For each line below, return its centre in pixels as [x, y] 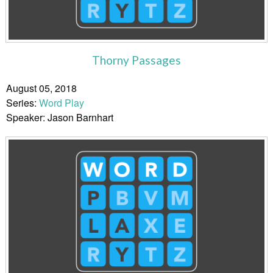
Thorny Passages [136, 60]
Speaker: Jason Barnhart [60, 118]
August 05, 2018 [41, 88]
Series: [23, 103]
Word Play [62, 103]
